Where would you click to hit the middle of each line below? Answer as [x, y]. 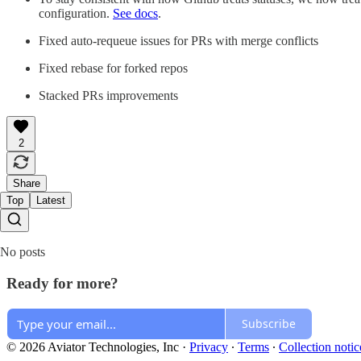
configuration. [76, 14]
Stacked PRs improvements [108, 96]
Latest [51, 201]
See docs [135, 14]
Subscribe [269, 324]
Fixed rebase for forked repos [113, 68]
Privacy [209, 346]
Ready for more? [62, 284]
